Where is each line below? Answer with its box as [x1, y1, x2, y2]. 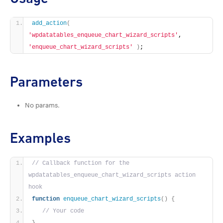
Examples [10, 130, 71, 147]
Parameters [10, 74, 83, 91]
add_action [32, 20, 67, 27]
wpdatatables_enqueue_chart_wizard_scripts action [28, 172, 196, 179]
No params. [25, 101, 60, 110]
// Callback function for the [32, 160, 129, 167]
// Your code [42, 208, 84, 215]
